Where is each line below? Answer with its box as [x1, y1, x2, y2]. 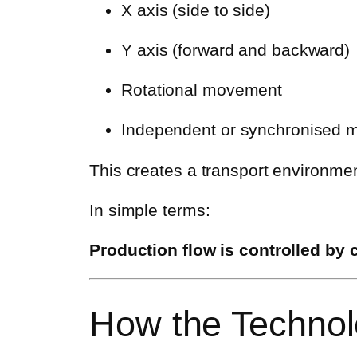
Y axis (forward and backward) [121, 41, 351, 60]
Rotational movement [121, 80, 283, 100]
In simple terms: [89, 200, 210, 219]
